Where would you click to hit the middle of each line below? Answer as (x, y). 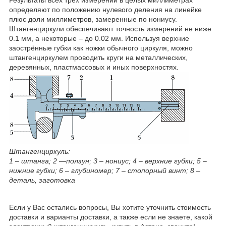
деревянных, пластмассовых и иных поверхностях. (94, 67)
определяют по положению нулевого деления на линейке (105, 9)
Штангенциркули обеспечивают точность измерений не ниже (110, 29)
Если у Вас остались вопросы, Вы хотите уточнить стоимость (110, 207)
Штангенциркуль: (40, 151)
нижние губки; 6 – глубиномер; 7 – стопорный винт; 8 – (105, 170)
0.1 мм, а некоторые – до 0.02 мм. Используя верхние (99, 38)
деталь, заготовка (42, 180)
